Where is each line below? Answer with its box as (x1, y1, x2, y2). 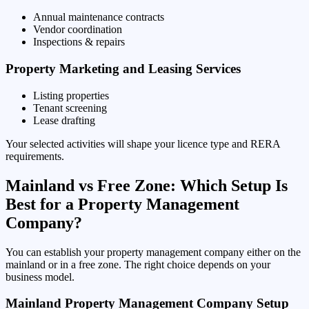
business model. (6, 270, 74, 283)
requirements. (6, 150, 64, 162)
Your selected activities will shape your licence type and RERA (6, 137, 280, 150)
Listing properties (33, 89, 109, 101)
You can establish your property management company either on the (6, 246, 301, 258)
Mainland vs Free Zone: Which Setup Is (6, 176, 288, 195)
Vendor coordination (33, 23, 122, 36)
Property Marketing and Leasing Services (6, 61, 241, 76)
